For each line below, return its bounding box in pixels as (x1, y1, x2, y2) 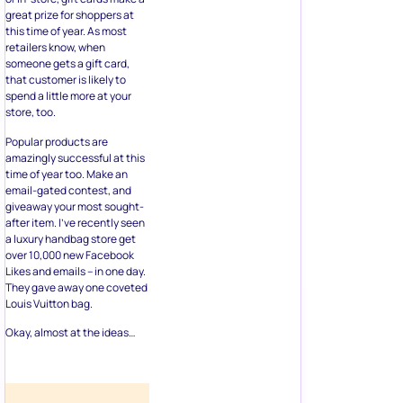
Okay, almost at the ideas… (5, 325, 136, 341)
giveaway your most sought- (5, 198, 144, 214)
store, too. (5, 104, 56, 121)
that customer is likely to (5, 72, 126, 88)
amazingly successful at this (5, 149, 145, 166)
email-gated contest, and (5, 182, 131, 198)
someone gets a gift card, (5, 56, 130, 72)
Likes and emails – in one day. (5, 263, 146, 279)
